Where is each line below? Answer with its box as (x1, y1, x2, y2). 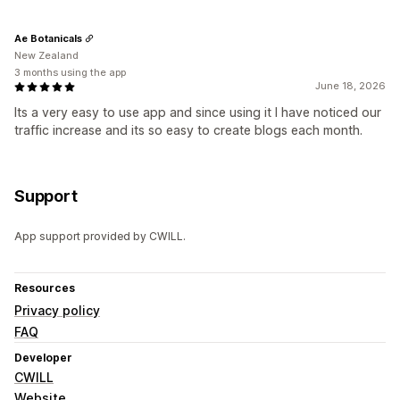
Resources (14, 281, 75, 296)
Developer (14, 351, 72, 365)
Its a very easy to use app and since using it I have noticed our (14, 104, 381, 121)
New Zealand (14, 49, 79, 62)
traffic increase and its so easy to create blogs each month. (14, 122, 362, 138)
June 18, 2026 (315, 79, 386, 93)
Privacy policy (14, 303, 100, 319)
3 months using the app (14, 66, 126, 79)
